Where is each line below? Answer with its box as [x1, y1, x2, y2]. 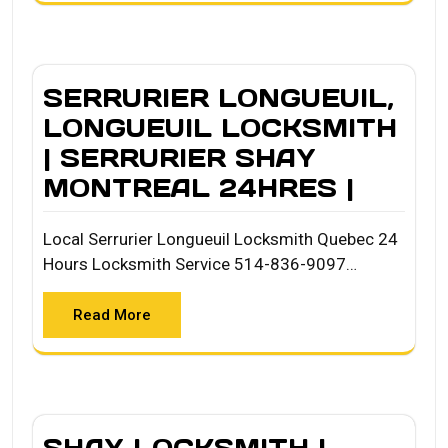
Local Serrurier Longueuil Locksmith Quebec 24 [43, 228, 398, 249]
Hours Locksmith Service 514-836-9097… [43, 253, 357, 274]
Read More [73, 305, 151, 324]
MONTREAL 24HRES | [43, 171, 354, 204]
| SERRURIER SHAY [43, 141, 316, 174]
